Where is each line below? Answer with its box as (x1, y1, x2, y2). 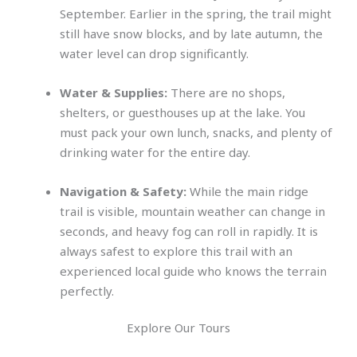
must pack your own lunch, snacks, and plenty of (60, 124, 332, 140)
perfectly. (60, 283, 114, 299)
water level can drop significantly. (60, 45, 249, 61)
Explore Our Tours (127, 320, 230, 335)
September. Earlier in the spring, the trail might (60, 6, 331, 22)
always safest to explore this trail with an (60, 243, 292, 259)
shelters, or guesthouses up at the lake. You (60, 104, 305, 120)
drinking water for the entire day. (60, 144, 250, 160)
